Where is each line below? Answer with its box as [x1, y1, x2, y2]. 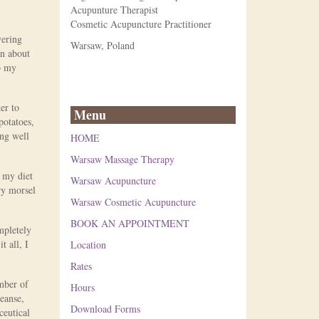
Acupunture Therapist [70, 3, 158, 16]
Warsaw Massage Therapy [70, 152, 174, 166]
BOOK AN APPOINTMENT [70, 216, 189, 230]
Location [70, 238, 106, 251]
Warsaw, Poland [70, 38, 135, 52]
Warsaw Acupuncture [70, 174, 156, 187]
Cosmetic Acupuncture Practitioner [70, 17, 211, 31]
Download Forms [70, 302, 140, 315]
